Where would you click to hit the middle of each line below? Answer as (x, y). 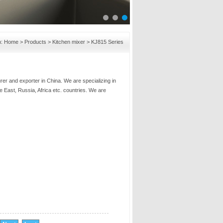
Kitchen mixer (69, 42)
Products (35, 42)
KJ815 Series (107, 42)
